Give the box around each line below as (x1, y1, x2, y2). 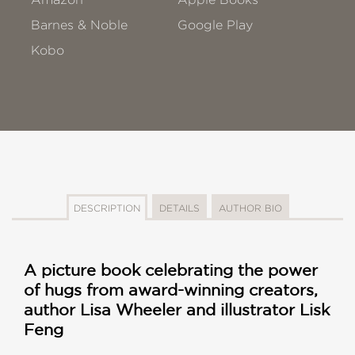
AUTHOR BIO (218, 203, 282, 214)
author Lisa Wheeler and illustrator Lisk (24, 300, 330, 319)
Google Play (177, 18, 254, 32)
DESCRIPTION (73, 203, 140, 214)
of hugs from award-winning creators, (24, 281, 318, 300)
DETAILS (158, 203, 200, 214)
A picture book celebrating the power (24, 261, 318, 280)
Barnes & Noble (31, 18, 128, 32)
